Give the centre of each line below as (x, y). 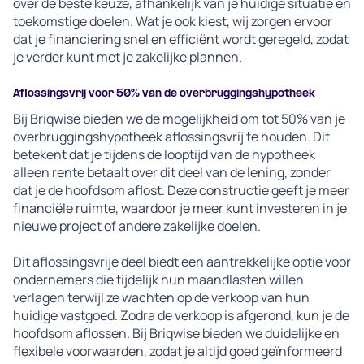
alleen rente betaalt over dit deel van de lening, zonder (172, 173)
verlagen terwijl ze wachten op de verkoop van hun (161, 298)
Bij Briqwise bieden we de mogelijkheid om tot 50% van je (179, 119)
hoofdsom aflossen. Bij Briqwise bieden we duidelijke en (176, 334)
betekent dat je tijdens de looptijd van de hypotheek (164, 155)
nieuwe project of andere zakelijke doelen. (137, 226)
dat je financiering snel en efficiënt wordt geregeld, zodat (181, 39)
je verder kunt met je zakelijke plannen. (128, 57)
